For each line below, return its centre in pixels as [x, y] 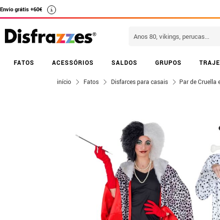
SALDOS [124, 62]
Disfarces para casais [139, 82]
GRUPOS [168, 62]
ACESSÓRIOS [73, 62]
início [64, 82]
